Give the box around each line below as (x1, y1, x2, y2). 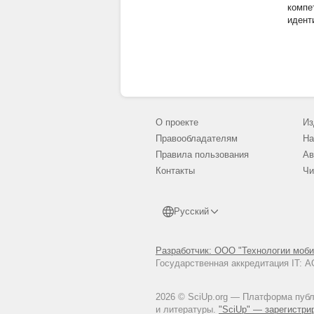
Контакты (156, 165, 195, 176)
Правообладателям (156, 133, 238, 144)
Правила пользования (156, 149, 249, 160)
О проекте (156, 117, 198, 128)
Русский (174, 206, 209, 217)
